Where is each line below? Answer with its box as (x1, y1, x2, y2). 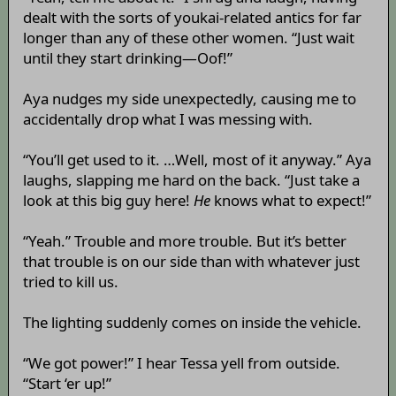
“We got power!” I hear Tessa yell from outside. (22, 353, 340, 374)
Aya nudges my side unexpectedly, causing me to (22, 88, 356, 110)
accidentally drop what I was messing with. (22, 109, 313, 130)
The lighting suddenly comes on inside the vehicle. (22, 312, 362, 333)
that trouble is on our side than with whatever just (22, 251, 360, 272)
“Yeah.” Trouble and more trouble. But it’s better (22, 231, 346, 252)
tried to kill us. (22, 271, 118, 293)
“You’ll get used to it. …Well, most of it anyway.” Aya (22, 149, 371, 171)
